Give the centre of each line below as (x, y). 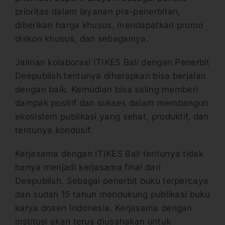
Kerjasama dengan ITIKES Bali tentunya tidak (109, 154)
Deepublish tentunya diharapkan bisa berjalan (111, 76)
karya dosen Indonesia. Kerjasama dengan (104, 208)
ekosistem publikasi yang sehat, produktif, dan (112, 117)
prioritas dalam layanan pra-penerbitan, (98, 12)
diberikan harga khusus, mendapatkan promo (109, 25)
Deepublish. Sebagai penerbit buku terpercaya (112, 181)
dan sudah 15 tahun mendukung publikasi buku (113, 195)
